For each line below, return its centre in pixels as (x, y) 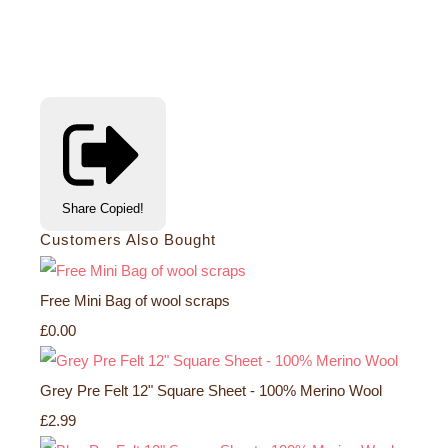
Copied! (122, 209)
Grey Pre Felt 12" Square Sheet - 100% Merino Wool (211, 390)
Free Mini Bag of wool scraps (135, 300)
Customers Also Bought (128, 240)
